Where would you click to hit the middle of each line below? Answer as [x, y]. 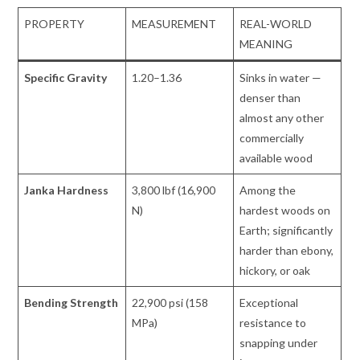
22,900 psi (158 [170, 303]
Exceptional [269, 303]
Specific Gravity [66, 78]
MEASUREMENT [174, 24]
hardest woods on [285, 211]
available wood [276, 158]
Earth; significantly [286, 231]
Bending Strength [72, 303]
